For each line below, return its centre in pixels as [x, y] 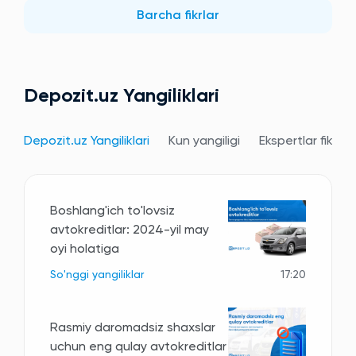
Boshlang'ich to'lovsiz [112, 211]
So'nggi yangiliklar [97, 275]
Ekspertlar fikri [299, 142]
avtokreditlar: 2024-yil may [130, 230]
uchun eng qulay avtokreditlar [138, 347]
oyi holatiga [85, 249]
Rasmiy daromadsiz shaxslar [133, 328]
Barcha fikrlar [178, 16]
